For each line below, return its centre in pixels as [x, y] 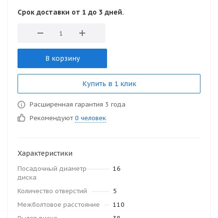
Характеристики [45, 153]
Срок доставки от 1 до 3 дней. [71, 12]
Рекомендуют [52, 118]
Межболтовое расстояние [59, 205]
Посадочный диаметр [52, 169]
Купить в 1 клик [109, 84]
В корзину [62, 58]
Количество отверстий [52, 191]
